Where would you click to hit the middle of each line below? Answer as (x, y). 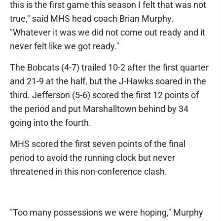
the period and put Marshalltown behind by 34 (99, 109)
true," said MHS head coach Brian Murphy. (92, 18)
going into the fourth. (51, 123)
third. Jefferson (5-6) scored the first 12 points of (104, 95)
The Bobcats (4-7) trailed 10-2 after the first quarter (109, 67)
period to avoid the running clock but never (92, 158)
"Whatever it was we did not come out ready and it (108, 32)
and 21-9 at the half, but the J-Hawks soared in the (108, 81)
